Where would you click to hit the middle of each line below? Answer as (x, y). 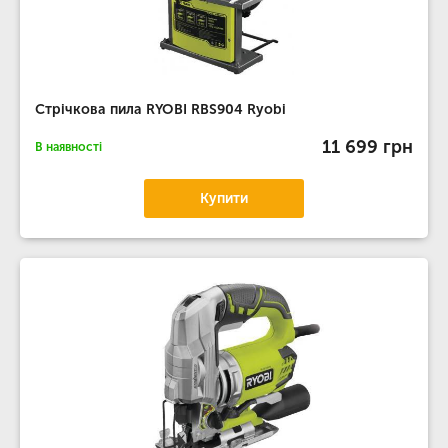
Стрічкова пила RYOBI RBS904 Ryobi (160, 109)
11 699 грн (367, 146)
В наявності (68, 147)
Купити (224, 198)
